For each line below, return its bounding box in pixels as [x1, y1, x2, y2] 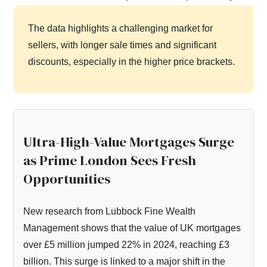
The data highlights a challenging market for [28, 23, 213, 33]
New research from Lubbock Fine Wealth [23, 206, 196, 216]
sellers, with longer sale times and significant [28, 40, 217, 50]
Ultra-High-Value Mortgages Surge [23, 132, 235, 151]
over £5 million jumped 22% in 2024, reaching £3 [23, 239, 230, 250]
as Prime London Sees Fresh [23, 151, 197, 170]
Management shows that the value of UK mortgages [23, 222, 241, 233]
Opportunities [23, 169, 111, 188]
